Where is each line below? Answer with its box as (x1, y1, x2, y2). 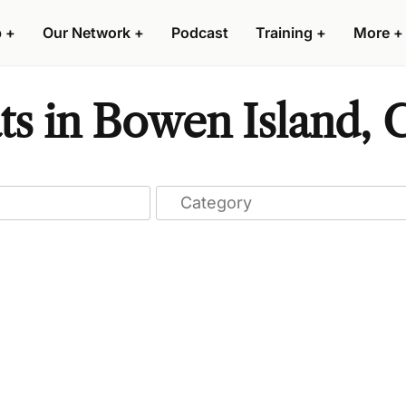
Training (256, 24, 313, 42)
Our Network (43, 24, 130, 42)
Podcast (171, 24, 228, 42)
